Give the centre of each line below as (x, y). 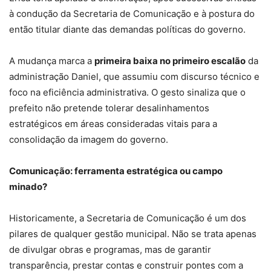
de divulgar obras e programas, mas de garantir (110, 250)
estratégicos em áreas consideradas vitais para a (113, 124)
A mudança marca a (52, 61)
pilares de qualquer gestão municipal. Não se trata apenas (133, 234)
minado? (28, 187)
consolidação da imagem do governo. (89, 139)
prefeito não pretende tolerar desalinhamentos (109, 108)
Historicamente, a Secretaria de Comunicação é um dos (128, 218)
